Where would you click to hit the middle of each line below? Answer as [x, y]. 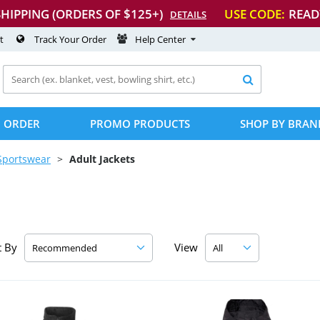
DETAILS [188, 14]
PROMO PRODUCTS [140, 124]
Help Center [160, 39]
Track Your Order [70, 39]
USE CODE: [255, 14]
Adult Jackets [102, 159]
